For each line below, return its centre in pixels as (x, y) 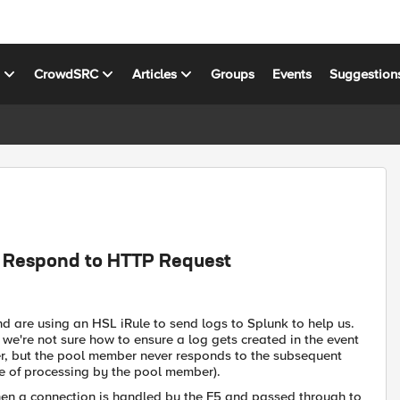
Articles (155, 74)
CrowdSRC (67, 74)
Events (292, 74)
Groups (233, 74)
